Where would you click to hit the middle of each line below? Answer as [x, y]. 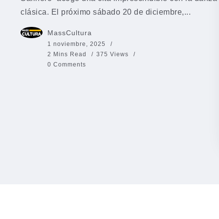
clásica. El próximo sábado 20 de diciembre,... [106, 12]
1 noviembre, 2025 [77, 44]
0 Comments [67, 65]
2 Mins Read [68, 55]
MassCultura [70, 33]
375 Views [112, 55]
